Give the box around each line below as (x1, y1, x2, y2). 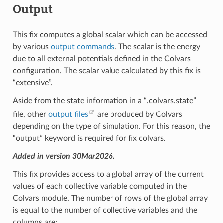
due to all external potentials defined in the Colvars (12, 54, 191, 63)
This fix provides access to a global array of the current (12, 170, 204, 179)
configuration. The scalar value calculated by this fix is (12, 66, 201, 75)
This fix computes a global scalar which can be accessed (12, 30, 207, 39)
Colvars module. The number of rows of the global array (12, 194, 208, 203)
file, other (12, 111, 48, 119)
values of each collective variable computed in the (12, 182, 187, 191)
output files (48, 111, 88, 119)
